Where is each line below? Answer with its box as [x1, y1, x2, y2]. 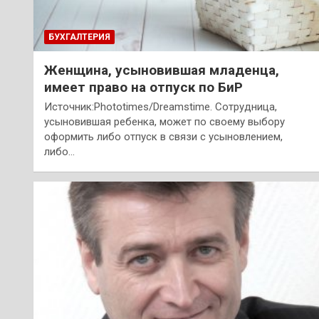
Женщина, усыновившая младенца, [44, 62, 279, 79]
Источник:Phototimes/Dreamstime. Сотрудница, [44, 100, 277, 114]
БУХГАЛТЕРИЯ [48, 32, 110, 43]
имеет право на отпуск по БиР [44, 79, 243, 96]
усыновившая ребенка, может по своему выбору [44, 115, 285, 129]
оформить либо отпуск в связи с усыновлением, [44, 130, 283, 144]
